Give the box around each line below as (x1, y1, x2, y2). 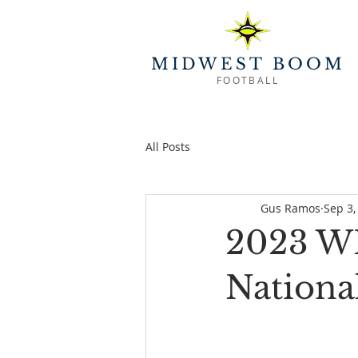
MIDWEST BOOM (150, 54, 345, 74)
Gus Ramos (261, 200, 320, 216)
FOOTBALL (216, 74, 280, 86)
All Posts (145, 138, 190, 154)
